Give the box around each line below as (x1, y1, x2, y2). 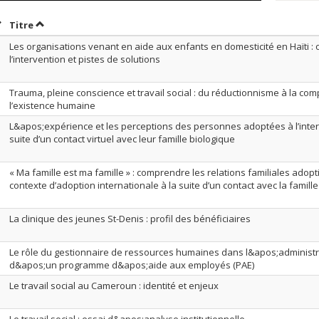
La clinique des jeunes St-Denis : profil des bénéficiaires (9, 212, 251, 225)
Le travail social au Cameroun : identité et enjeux (9, 279, 219, 292)
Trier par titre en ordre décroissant (35, 18, 205, 31)
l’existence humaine (9, 99, 95, 112)
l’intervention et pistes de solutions (9, 53, 160, 66)
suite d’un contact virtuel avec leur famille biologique (9, 132, 235, 145)
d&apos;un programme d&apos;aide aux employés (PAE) (9, 258, 254, 271)
